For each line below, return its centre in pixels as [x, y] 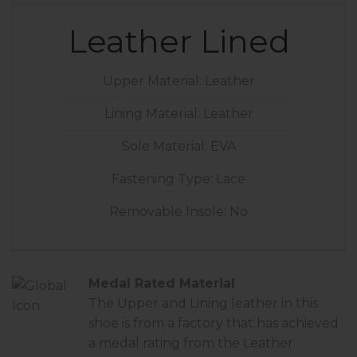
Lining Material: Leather [178, 114]
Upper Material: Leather [178, 81]
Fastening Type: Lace [178, 179]
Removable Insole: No [178, 212]
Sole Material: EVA [178, 147]
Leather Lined [178, 41]
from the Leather [237, 343]
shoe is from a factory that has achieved [214, 323]
